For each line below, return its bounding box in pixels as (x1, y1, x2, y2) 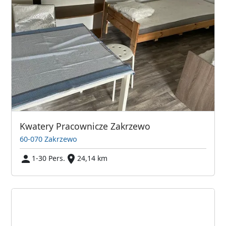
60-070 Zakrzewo (20, 134, 78, 144)
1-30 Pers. (32, 153, 66, 163)
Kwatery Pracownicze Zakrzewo (20, 120, 151, 132)
